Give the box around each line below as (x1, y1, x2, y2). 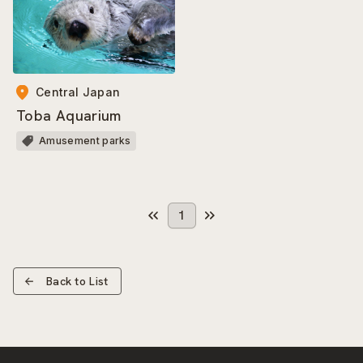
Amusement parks (39, 135, 131, 147)
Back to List (46, 274, 109, 289)
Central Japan (36, 85, 121, 100)
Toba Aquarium (16, 106, 122, 126)
